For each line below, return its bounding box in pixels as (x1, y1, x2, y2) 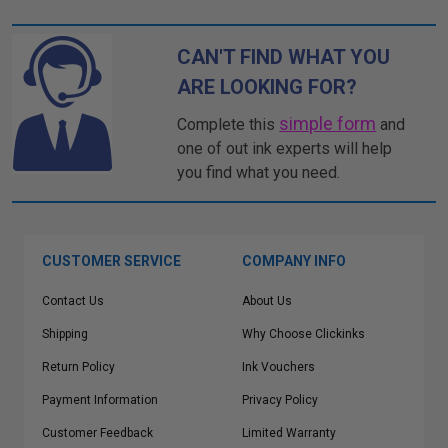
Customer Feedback (42, 426, 153, 440)
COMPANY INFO (242, 253, 346, 269)
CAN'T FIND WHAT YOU (177, 45, 391, 69)
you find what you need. (177, 163, 341, 182)
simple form (279, 113, 377, 134)
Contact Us (42, 294, 104, 308)
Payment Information (42, 393, 158, 407)
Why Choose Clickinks (242, 327, 365, 341)
